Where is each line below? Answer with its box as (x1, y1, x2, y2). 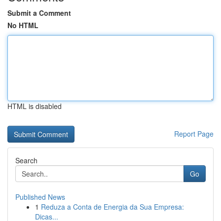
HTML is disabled (7, 101, 62, 111)
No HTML (7, 20, 38, 30)
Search (15, 155, 37, 165)
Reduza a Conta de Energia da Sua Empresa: (41, 202, 184, 212)
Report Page (174, 129, 214, 139)
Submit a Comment (7, 8, 71, 18)
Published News (15, 192, 65, 202)
